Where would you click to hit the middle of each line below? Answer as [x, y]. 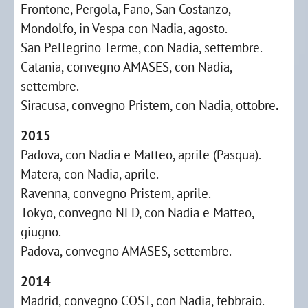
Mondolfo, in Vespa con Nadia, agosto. [124, 28]
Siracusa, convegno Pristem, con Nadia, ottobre [148, 105]
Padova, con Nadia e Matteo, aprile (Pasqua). [141, 154]
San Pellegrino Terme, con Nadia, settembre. [142, 47]
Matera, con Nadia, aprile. [90, 174]
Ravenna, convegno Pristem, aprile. [116, 193]
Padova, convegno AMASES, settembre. [126, 251]
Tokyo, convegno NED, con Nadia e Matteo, [137, 212]
